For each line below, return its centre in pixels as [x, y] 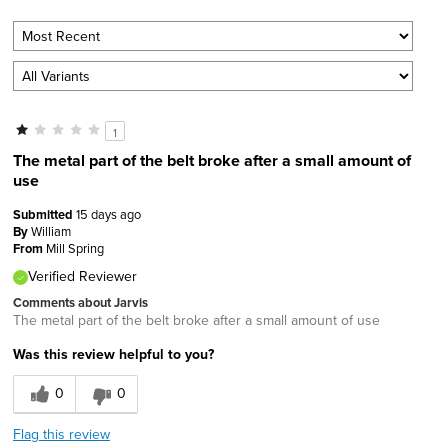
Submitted [44, 214]
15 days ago [108, 213]
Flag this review [61, 433]
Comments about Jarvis [80, 302]
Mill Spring [75, 247]
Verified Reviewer [82, 275]
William [51, 230]
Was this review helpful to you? [113, 353]
